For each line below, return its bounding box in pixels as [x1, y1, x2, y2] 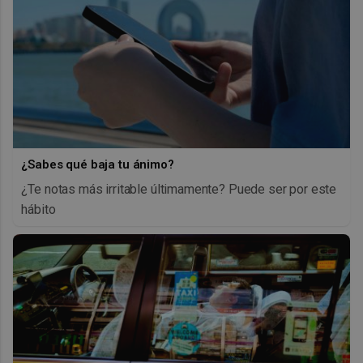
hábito [21, 201, 56, 217]
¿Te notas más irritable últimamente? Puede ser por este [21, 181, 337, 197]
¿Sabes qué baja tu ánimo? [21, 156, 174, 172]
